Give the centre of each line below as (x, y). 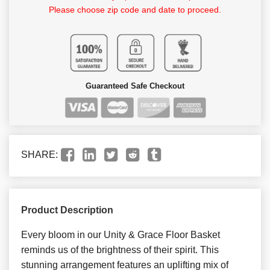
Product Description (67, 210)
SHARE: (39, 154)
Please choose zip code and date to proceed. (135, 9)
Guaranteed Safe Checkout (135, 86)
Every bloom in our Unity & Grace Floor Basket (121, 234)
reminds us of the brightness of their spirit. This (120, 250)
